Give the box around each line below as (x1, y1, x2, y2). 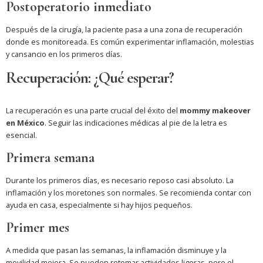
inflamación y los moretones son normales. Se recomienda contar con (6, 187, 251, 198)
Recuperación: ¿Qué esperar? (6, 68, 174, 88)
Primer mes (6, 219, 69, 237)
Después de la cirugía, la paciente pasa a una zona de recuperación (6, 24, 242, 35)
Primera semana (6, 149, 95, 167)
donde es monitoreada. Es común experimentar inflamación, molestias (6, 36, 254, 48)
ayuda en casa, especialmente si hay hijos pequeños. (6, 200, 193, 211)
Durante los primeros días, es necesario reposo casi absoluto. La (6, 175, 234, 186)
